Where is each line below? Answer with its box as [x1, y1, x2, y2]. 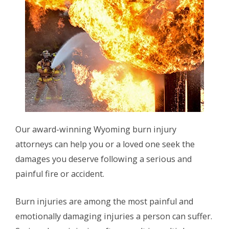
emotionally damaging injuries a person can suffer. [15, 210, 212, 222]
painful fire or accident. [15, 168, 104, 179]
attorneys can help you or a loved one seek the [15, 138, 195, 150]
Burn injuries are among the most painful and [15, 195, 193, 207]
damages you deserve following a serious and [15, 153, 192, 165]
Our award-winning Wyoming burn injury [15, 123, 176, 135]
